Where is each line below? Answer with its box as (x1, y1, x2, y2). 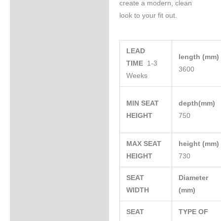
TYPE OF (179, 208, 209, 216)
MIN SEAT (126, 100, 159, 108)
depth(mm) (179, 100, 218, 108)
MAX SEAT (126, 140, 162, 148)
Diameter (179, 174, 209, 182)
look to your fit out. (119, 11, 177, 19)
